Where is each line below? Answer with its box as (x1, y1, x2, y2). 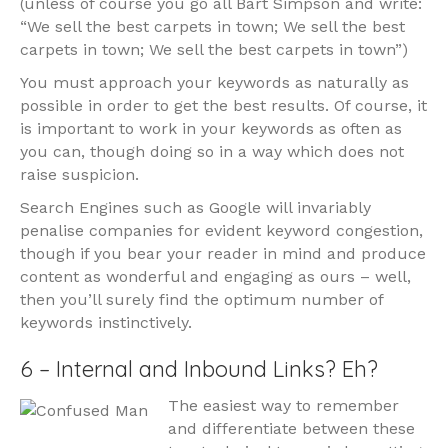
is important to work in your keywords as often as (20, 119, 402, 139)
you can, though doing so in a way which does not (20, 142, 404, 162)
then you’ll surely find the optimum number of (20, 290, 383, 310)
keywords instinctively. (20, 313, 192, 333)
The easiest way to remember (168, 396, 399, 416)
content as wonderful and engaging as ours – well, (20, 267, 411, 287)
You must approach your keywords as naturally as (20, 73, 409, 93)
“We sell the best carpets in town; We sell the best (20, 17, 405, 37)
